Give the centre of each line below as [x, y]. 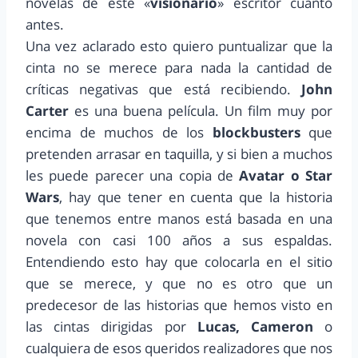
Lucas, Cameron [255, 327]
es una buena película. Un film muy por [201, 111]
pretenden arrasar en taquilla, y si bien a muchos [179, 154]
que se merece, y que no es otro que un [179, 284]
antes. [45, 25]
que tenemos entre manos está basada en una [179, 219]
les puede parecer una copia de [133, 176]
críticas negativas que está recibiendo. [163, 89]
